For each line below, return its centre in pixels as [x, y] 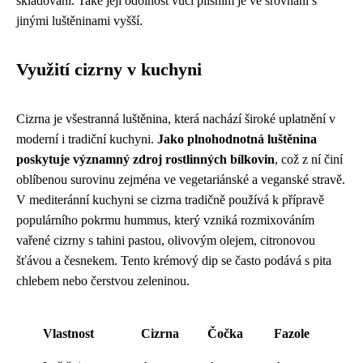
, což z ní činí [309, 159]
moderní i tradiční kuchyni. [87, 139]
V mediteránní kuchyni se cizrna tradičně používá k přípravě [170, 200]
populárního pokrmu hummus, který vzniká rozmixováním [165, 220]
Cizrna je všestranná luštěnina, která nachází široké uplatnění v [176, 119]
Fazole [291, 333]
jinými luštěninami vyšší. [79, 21]
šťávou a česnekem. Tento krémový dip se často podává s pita [174, 261]
